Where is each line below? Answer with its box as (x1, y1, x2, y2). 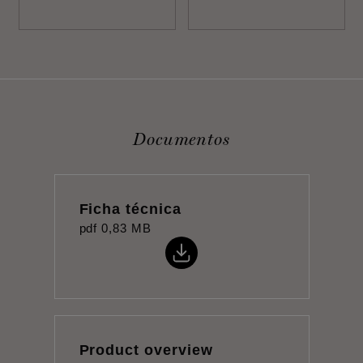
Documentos (132, 128, 231, 149)
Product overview (79, 341, 213, 358)
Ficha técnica (79, 200, 181, 217)
